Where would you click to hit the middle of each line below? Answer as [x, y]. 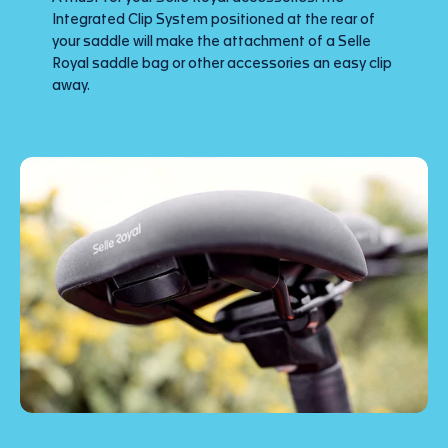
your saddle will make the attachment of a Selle [211, 42]
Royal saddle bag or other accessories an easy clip [222, 64]
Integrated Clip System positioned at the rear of [213, 20]
